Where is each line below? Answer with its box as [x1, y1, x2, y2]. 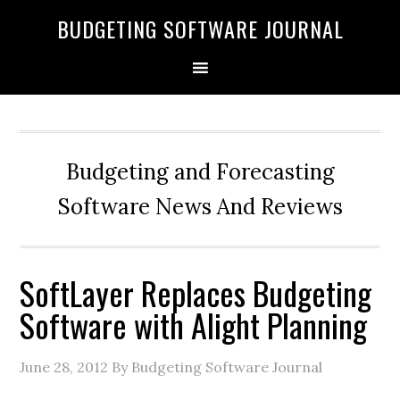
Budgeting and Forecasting [65, 158, 335, 186]
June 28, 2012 [20, 358, 109, 376]
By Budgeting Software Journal [108, 358, 323, 376]
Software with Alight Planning [20, 301, 368, 348]
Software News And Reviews [57, 193, 343, 221]
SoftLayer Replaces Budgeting [20, 269, 372, 316]
